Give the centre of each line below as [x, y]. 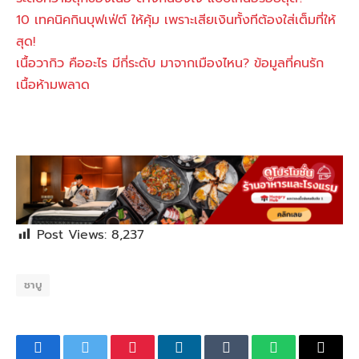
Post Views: [72, 235]
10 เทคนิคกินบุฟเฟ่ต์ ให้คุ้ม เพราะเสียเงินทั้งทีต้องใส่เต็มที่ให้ [176, 20]
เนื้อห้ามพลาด [53, 85]
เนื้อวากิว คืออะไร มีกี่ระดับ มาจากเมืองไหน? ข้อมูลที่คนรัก [170, 63]
